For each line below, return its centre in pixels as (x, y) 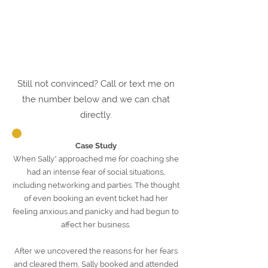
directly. (96, 115)
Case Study (96, 146)
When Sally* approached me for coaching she (96, 159)
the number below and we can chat (96, 99)
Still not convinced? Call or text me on (96, 84)
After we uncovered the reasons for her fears (96, 251)
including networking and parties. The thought (96, 185)
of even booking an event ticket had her (96, 198)
